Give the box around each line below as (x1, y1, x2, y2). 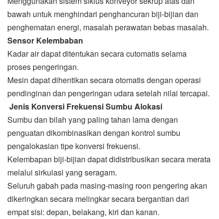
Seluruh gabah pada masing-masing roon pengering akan (7, 179, 207, 191)
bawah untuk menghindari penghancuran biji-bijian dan (7, 8, 198, 20)
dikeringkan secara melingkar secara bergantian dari (7, 193, 189, 204)
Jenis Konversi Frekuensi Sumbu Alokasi (9, 100, 162, 112)
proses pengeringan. (7, 61, 79, 72)
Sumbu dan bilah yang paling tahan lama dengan (7, 113, 178, 125)
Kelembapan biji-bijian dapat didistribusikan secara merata (7, 153, 211, 165)
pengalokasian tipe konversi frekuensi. (7, 140, 140, 152)
